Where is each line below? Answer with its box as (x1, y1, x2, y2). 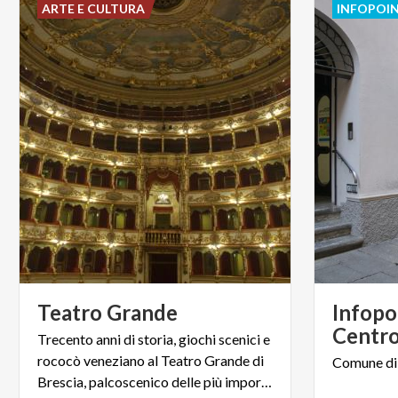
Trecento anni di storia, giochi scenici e (37, 330, 270, 347)
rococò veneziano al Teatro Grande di (37, 351, 264, 369)
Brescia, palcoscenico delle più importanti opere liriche (261, 372, 272, 390)
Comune (332, 353, 384, 370)
